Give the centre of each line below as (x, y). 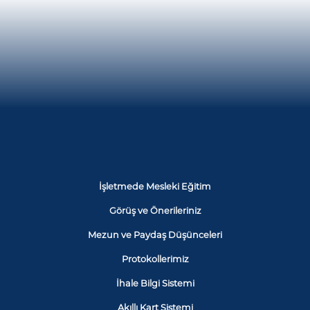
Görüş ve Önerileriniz (155, 211)
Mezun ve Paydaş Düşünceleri (155, 235)
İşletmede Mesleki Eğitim (155, 187)
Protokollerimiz (155, 259)
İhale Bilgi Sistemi (155, 284)
